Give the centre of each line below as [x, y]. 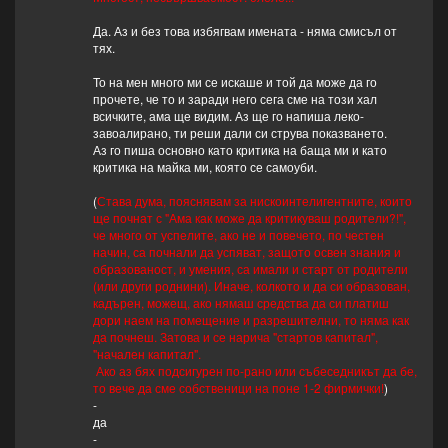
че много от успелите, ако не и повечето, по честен [238, 235]
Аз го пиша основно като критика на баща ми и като [239, 150]
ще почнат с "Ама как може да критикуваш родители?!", [249, 218]
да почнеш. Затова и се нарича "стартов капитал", [235, 337]
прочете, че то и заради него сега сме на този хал [234, 99]
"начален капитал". [146, 354]
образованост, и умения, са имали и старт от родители [250, 269]
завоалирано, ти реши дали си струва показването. [239, 133]
